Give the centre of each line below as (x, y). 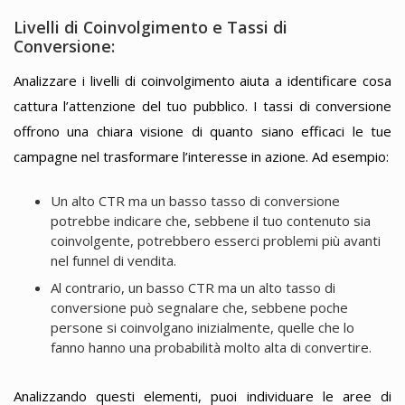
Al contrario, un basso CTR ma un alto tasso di (193, 288)
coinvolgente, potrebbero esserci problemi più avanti (215, 240)
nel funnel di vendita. (113, 260)
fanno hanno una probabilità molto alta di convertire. (211, 348)
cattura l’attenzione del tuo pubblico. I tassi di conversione (202, 105)
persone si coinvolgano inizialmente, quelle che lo (202, 328)
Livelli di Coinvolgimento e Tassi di (151, 28)
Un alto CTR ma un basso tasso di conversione (195, 201)
